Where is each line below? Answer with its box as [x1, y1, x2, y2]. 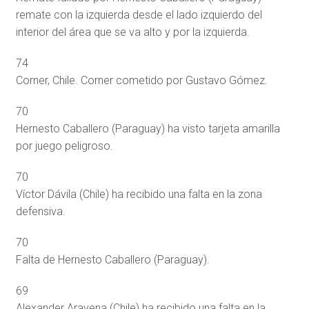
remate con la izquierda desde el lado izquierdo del [15, 8, 262, 22]
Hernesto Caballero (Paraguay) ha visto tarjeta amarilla [15, 122, 280, 136]
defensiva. [15, 205, 66, 219]
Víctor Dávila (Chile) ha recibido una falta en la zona [15, 188, 262, 201]
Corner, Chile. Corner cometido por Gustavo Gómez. [15, 74, 268, 88]
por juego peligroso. [15, 139, 113, 153]
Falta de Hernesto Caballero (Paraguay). [15, 253, 210, 267]
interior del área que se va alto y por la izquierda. [15, 26, 250, 39]
